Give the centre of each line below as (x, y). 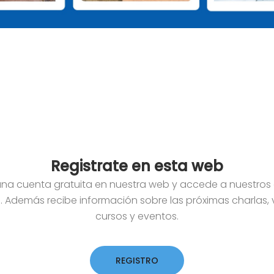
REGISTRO (137, 261)
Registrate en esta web (137, 166)
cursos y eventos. (137, 217)
